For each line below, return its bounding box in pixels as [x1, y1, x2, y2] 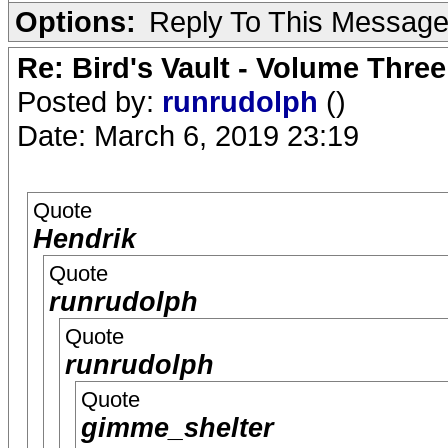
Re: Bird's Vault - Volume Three [17, 51, 446, 84]
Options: [15, 5, 136, 38]
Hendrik [33, 224, 136, 254]
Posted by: [17, 85, 162, 118]
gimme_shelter [81, 413, 274, 443]
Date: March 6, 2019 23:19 [17, 119, 359, 152]
